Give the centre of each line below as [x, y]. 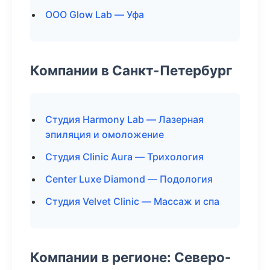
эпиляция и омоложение [105, 134]
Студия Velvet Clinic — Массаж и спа [132, 201]
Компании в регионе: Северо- [131, 257]
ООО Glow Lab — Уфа [95, 14]
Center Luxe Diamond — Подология [129, 179]
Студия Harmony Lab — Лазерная [124, 119]
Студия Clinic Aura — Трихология [124, 157]
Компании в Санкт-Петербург [131, 70]
